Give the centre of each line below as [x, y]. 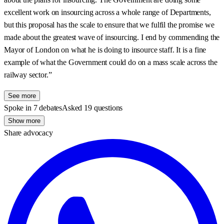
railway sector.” [28, 75]
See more [22, 96]
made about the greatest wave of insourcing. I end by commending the [112, 37]
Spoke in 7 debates [33, 108]
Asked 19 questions [92, 108]
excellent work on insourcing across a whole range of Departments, [107, 12]
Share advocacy [28, 133]
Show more [24, 121]
